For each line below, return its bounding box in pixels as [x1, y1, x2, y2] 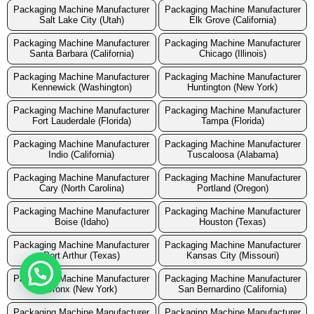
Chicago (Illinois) [198, 48, 266, 60]
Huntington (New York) [187, 82, 278, 93]
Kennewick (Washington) [31, 82, 132, 93]
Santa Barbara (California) [29, 48, 134, 60]
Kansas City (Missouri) [186, 250, 279, 261]
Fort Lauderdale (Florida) [32, 116, 131, 127]
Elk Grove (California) [189, 15, 276, 26]
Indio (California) [48, 149, 115, 161]
